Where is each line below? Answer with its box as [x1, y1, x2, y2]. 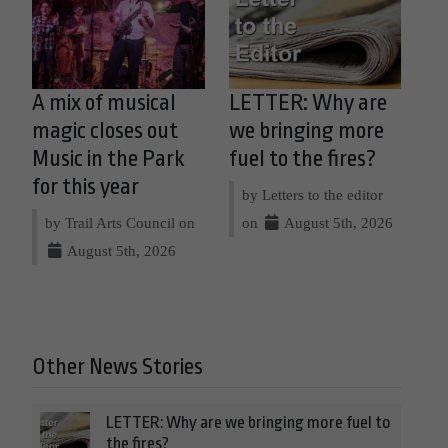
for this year [32, 173, 139, 200]
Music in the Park [32, 145, 185, 172]
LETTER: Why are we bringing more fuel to [106, 412, 391, 432]
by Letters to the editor [241, 185, 383, 203]
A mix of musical [32, 89, 176, 116]
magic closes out [32, 117, 178, 144]
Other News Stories [32, 353, 203, 380]
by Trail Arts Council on [45, 213, 195, 231]
